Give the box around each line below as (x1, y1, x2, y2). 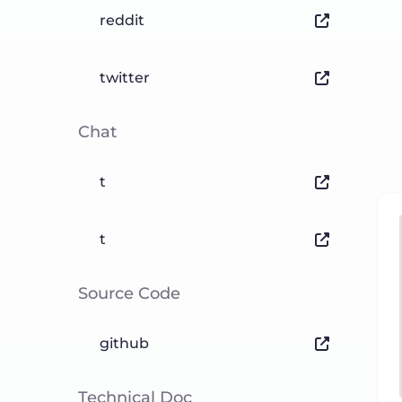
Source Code (78, 284, 180, 303)
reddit (100, 12, 144, 29)
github (100, 335, 149, 352)
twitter (100, 69, 150, 86)
